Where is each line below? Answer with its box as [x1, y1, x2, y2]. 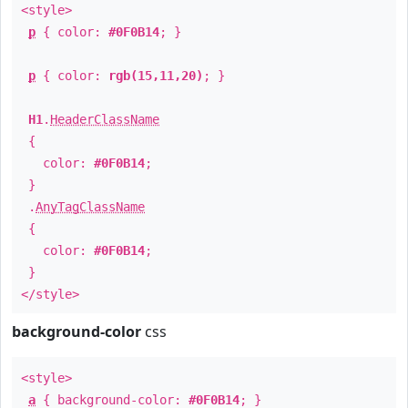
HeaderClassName [50, 112, 159, 127]
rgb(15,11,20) [108, 68, 203, 83]
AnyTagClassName [36, 199, 145, 214]
